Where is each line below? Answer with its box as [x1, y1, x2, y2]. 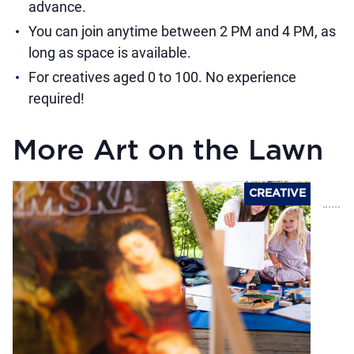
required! [28, 90, 85, 107]
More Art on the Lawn [13, 137, 323, 165]
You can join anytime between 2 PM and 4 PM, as [28, 23, 336, 40]
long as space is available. [28, 44, 191, 61]
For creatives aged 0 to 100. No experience [28, 69, 296, 85]
